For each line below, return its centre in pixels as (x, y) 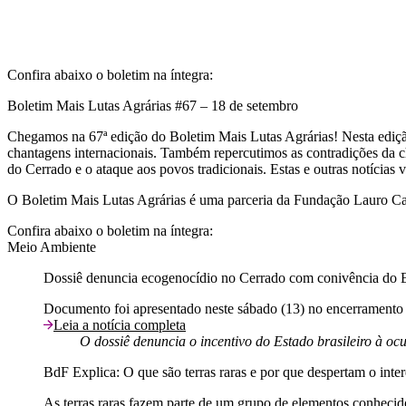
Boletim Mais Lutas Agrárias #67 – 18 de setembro (153, 105)
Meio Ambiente (52, 246)
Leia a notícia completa (120, 324)
